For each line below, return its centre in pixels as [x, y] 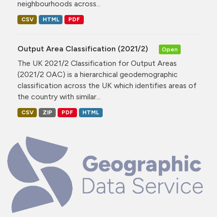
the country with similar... [59, 97]
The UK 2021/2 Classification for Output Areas [97, 63]
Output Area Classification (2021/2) [84, 49]
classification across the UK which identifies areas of [107, 86]
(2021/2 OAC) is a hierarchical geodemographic [98, 75]
